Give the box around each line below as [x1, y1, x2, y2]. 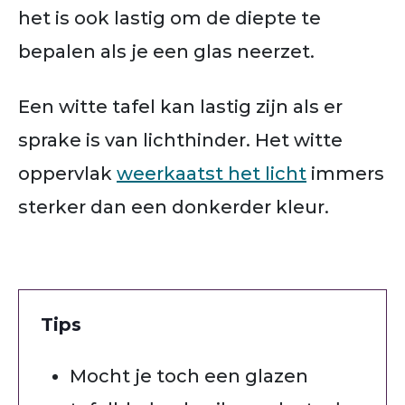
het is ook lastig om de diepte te [18, 6, 321, 29]
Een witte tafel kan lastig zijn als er [18, 95, 343, 118]
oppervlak [18, 162, 117, 184]
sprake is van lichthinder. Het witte [18, 128, 343, 151]
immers [306, 162, 384, 184]
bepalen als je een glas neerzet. [18, 40, 322, 62]
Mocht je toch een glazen [70, 364, 308, 387]
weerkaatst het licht [117, 162, 306, 184]
